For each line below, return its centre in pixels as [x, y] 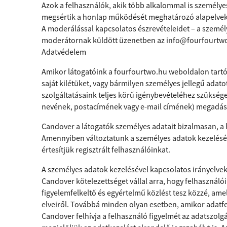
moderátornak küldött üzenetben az [104, 40]
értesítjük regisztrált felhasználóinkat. [106, 149]
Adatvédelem [64, 52]
